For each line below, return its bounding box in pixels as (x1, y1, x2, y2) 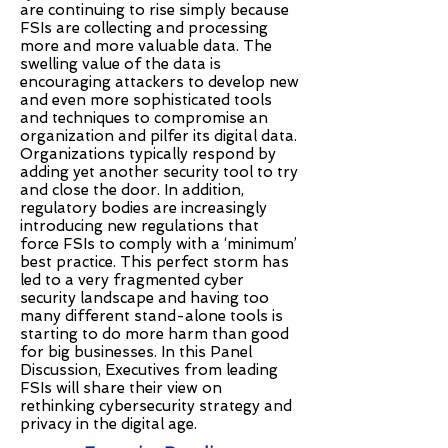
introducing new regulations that (20, 217, 259, 235)
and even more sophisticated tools (20, 91, 272, 109)
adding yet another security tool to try (20, 163, 298, 181)
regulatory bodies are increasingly (20, 199, 267, 217)
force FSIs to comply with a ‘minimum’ (20, 235, 297, 253)
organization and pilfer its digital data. (20, 127, 297, 145)
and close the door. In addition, (20, 181, 244, 199)
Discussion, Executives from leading (20, 361, 278, 379)
